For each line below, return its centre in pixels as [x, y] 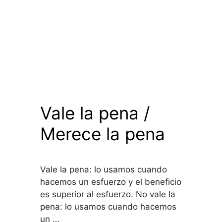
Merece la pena [103, 134]
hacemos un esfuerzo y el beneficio [111, 182]
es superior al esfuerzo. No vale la [108, 194]
